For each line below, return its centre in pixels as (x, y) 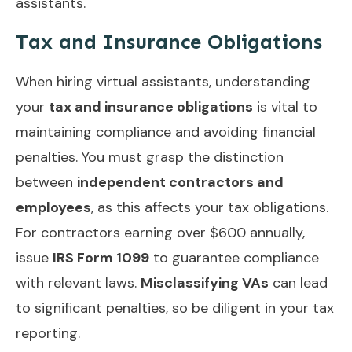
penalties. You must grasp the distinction (150, 157)
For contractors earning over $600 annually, (160, 232)
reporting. (48, 333)
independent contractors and (180, 182)
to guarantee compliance (234, 257)
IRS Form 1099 (101, 257)
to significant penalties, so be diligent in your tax (175, 308)
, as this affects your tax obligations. (210, 207)
